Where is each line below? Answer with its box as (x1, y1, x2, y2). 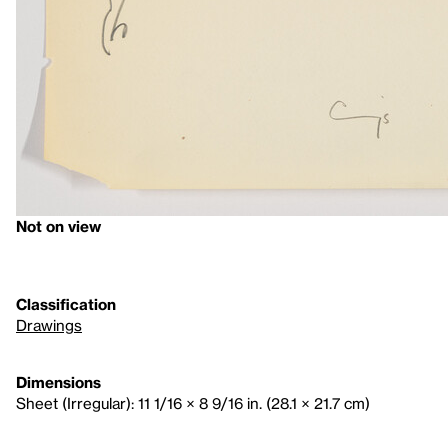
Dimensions (16, 373, 101, 391)
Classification (16, 295, 116, 313)
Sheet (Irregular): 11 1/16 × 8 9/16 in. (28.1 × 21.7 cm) (16, 394, 370, 412)
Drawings (16, 316, 82, 334)
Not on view (16, 217, 101, 235)
